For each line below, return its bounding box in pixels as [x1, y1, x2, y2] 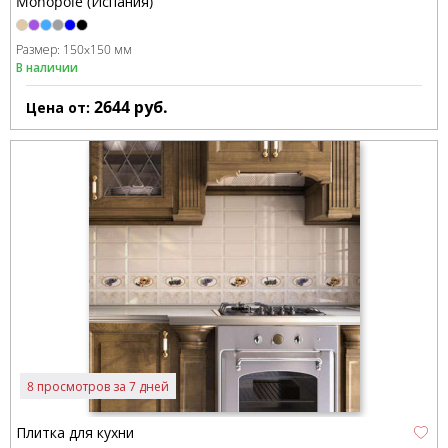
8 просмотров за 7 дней [27, 377, 170, 395]
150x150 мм [63, 40, 132, 58]
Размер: [16, 40, 63, 58]
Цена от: [26, 98, 94, 118]
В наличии [16, 59, 78, 77]
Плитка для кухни [16, 423, 134, 443]
